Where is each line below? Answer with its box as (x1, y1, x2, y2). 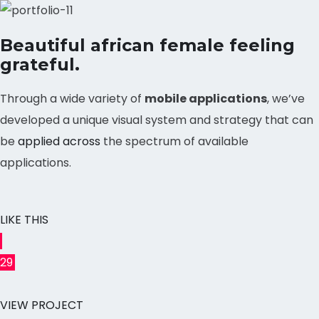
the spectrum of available (100, 133, 249, 150)
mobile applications (145, 90, 267, 108)
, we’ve (267, 90, 305, 108)
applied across (18, 133, 100, 150)
